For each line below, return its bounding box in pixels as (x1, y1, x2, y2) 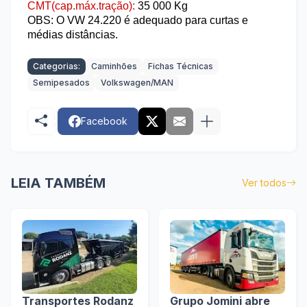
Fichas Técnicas (148, 61, 213, 71)
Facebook (81, 115, 127, 127)
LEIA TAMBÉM (11, 175, 106, 191)
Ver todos (242, 177, 286, 188)
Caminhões (91, 61, 137, 71)
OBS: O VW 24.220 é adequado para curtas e (27, 14, 248, 26)
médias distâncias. (27, 29, 118, 40)
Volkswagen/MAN (101, 77, 173, 88)
